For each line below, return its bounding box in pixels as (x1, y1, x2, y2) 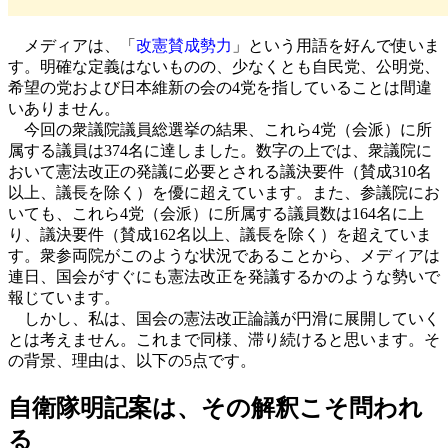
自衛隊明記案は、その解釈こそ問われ (8, 395, 423, 422)
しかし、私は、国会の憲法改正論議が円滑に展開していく (8, 310, 440, 328)
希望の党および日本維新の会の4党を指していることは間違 (8, 79, 432, 97)
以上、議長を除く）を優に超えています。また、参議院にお (8, 184, 440, 202)
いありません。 (8, 100, 120, 118)
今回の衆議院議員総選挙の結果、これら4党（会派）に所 (8, 121, 432, 139)
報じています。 (8, 289, 120, 307)
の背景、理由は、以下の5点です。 (8, 352, 256, 370)
